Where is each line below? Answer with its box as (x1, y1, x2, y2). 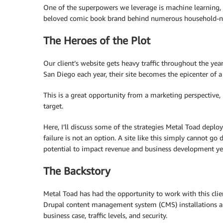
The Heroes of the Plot (43, 34, 150, 47)
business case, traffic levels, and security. (43, 211, 167, 220)
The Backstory (43, 165, 111, 178)
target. (43, 101, 63, 110)
